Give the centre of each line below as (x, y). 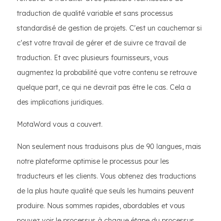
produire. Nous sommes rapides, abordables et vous (101, 206)
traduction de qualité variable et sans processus (95, 13)
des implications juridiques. (60, 102)
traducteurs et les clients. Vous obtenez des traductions (107, 176)
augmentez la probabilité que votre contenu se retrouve (107, 73)
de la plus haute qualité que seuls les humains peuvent (105, 191)
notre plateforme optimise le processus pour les (93, 161)
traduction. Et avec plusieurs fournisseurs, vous (93, 58)
